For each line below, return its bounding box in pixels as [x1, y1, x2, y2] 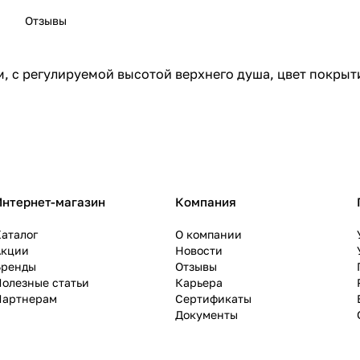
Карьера [175, 276, 223, 290]
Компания [175, 194, 236, 210]
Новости [175, 243, 223, 258]
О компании [175, 227, 242, 242]
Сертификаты [175, 292, 252, 306]
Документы [175, 308, 238, 322]
